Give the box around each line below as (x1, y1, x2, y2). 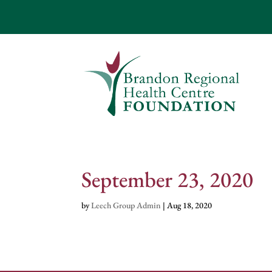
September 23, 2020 (81, 165, 254, 194)
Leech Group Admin (91, 199, 161, 211)
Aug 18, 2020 (167, 199, 212, 211)
